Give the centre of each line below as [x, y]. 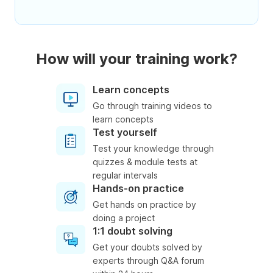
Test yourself [125, 133]
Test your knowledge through [153, 149]
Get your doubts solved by [147, 247]
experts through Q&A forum [148, 261]
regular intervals [125, 175]
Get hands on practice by [144, 205]
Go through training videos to [152, 106]
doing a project [124, 218]
